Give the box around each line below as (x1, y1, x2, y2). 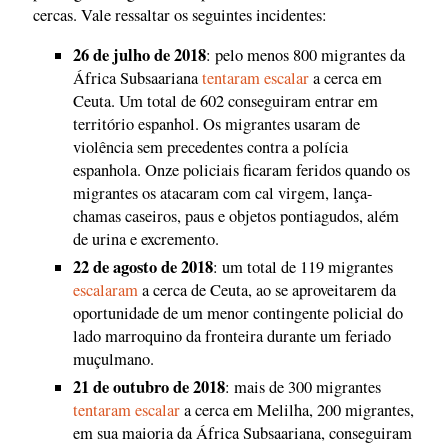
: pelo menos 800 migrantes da (206, 43, 405, 66)
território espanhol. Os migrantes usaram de (73, 112, 360, 135)
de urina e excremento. (73, 227, 219, 250)
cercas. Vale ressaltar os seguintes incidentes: (33, 4, 327, 27)
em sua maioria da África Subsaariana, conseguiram (73, 421, 412, 444)
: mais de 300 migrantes (225, 375, 381, 398)
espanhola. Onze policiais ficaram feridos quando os (73, 158, 410, 181)
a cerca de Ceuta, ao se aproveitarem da (138, 278, 396, 301)
